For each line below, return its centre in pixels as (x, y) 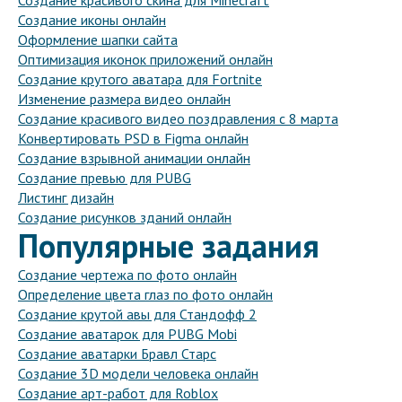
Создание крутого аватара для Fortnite (140, 79)
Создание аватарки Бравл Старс (117, 354)
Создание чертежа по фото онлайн (127, 275)
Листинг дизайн (66, 198)
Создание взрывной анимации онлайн (134, 158)
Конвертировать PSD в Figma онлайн (133, 139)
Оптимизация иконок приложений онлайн (145, 60)
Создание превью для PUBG (105, 178)
